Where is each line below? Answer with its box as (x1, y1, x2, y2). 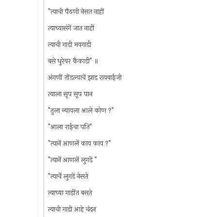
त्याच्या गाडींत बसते (47, 187, 92, 198)
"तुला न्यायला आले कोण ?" (47, 105, 114, 116)
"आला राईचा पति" (47, 122, 92, 132)
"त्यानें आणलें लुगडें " (47, 155, 97, 165)
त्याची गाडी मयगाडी (47, 39, 91, 50)
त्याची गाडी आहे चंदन (47, 204, 96, 215)
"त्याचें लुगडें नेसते (47, 171, 88, 182)
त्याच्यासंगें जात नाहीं (47, 23, 94, 33)
